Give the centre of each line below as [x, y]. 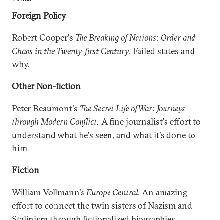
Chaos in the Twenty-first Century [70, 51]
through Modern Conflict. [55, 122]
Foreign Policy [39, 15]
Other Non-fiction [46, 86]
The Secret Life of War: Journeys [132, 108]
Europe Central [112, 192]
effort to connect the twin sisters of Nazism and [102, 206]
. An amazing [163, 192]
